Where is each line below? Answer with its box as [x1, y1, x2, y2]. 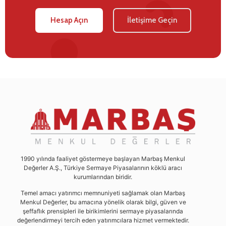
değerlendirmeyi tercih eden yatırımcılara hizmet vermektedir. [17, 216, 189, 224]
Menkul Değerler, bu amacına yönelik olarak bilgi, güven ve [20, 198, 186, 206]
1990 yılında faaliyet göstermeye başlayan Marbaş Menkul [21, 155, 185, 163]
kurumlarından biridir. [74, 173, 132, 181]
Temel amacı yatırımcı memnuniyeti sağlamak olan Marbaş [21, 189, 185, 197]
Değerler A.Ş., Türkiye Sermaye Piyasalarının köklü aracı [24, 164, 182, 172]
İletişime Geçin [127, 15, 177, 25]
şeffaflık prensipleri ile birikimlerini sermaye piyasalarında [23, 207, 183, 215]
